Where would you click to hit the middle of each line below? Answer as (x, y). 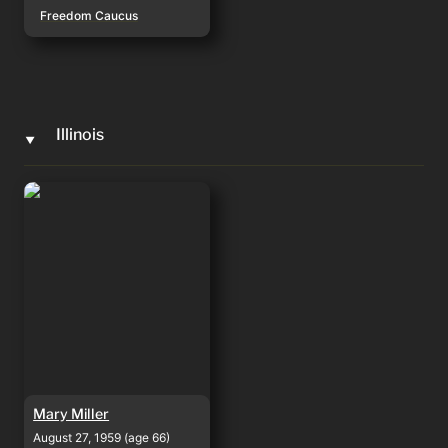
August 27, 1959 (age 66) (102, 438)
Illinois (80, 135)
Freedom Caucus (89, 15)
